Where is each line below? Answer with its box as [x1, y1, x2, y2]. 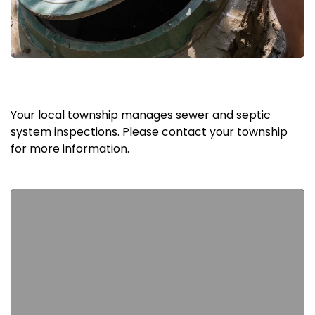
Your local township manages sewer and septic [11, 106, 271, 123]
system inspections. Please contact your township [11, 123, 288, 140]
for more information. [11, 140, 129, 157]
